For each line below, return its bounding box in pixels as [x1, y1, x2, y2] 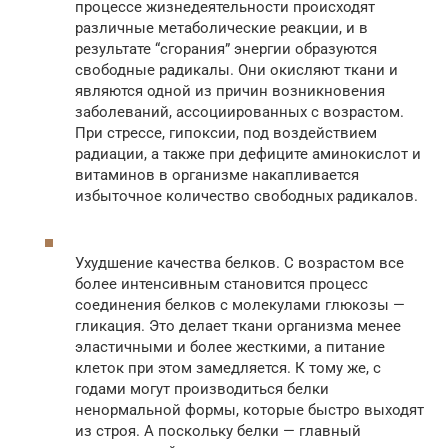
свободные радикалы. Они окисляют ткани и [75, 60, 398, 79]
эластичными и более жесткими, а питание [75, 337, 385, 356]
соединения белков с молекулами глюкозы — [75, 295, 405, 314]
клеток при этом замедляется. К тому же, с [75, 358, 381, 377]
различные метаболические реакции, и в [75, 18, 368, 37]
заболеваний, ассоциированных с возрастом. [75, 102, 404, 121]
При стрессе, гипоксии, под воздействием [75, 123, 377, 142]
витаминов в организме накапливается [75, 165, 359, 184]
